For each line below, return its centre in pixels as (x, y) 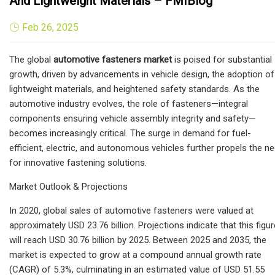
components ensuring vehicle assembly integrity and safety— (133, 118)
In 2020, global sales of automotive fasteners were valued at (131, 210)
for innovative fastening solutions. (78, 162)
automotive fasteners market (113, 59)
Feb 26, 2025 (50, 27)
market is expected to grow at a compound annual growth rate (135, 254)
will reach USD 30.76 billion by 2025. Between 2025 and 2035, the (138, 240)
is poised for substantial (222, 59)
